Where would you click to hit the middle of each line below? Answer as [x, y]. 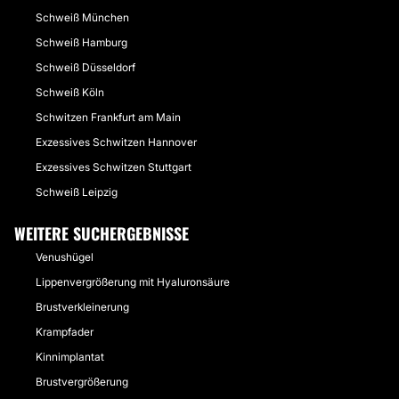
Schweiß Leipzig [77, 192]
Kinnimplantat [70, 357]
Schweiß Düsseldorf [85, 67]
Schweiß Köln [70, 92]
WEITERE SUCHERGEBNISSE [102, 233]
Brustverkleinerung [82, 307]
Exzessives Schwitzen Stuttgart [114, 167]
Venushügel [65, 257]
